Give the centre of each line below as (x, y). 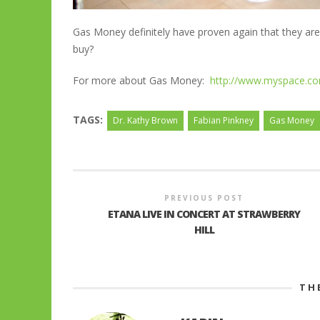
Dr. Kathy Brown (145, 121)
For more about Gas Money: (141, 81)
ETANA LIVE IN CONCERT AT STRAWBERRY (204, 214)
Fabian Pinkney (224, 121)
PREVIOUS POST (204, 198)
